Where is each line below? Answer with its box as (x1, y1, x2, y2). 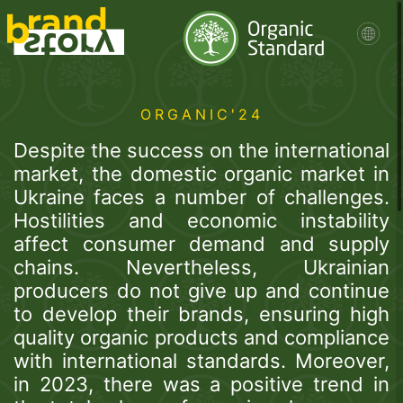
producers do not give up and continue (13, 279, 390, 303)
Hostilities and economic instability (13, 209, 390, 233)
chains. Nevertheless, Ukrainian (13, 255, 390, 280)
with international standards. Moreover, (13, 349, 390, 373)
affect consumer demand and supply (13, 232, 390, 256)
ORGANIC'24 (139, 105, 264, 124)
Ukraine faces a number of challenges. (13, 185, 390, 210)
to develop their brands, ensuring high (13, 302, 390, 327)
